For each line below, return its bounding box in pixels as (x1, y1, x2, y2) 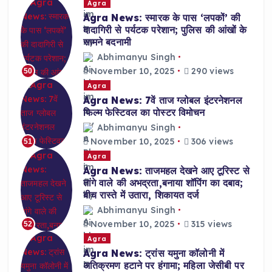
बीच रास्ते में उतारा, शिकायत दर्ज (83, 189, 199, 202)
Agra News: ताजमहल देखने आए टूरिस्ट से (83, 165, 250, 177)
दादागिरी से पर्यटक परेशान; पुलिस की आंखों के (83, 24, 247, 36)
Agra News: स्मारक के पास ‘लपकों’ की (83, 12, 241, 24)
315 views (188, 218, 233, 229)
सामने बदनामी (83, 36, 131, 49)
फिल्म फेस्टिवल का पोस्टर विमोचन (83, 106, 205, 119)
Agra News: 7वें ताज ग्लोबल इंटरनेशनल (83, 94, 242, 107)
